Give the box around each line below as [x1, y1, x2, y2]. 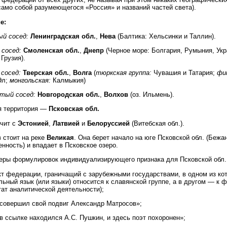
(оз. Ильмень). [128, 91, 174, 99]
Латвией [53, 119, 80, 127]
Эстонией [18, 119, 49, 127]
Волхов [104, 91, 128, 99]
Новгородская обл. [35, 91, 100, 99]
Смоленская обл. [21, 47, 80, 55]
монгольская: [10, 76, 51, 84]
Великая [45, 134, 74, 142]
